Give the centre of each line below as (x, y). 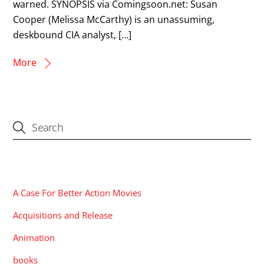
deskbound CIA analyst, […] (72, 34)
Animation (34, 238)
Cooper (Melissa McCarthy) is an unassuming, (114, 19)
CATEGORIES (45, 166)
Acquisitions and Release (63, 215)
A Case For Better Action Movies (77, 192)
